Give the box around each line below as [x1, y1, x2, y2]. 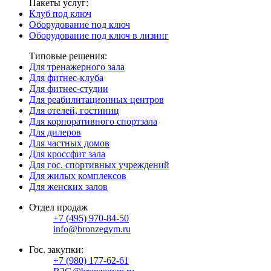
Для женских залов [29, 181, 108, 192]
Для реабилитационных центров [29, 94, 164, 105]
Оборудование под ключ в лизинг [29, 30, 169, 41]
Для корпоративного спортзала [29, 116, 157, 126]
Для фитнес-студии [29, 83, 108, 94]
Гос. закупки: [29, 244, 83, 255]
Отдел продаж [29, 202, 88, 212]
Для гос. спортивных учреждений [29, 160, 169, 170]
